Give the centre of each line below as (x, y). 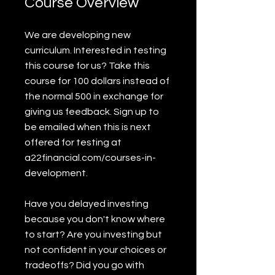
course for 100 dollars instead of (97, 81)
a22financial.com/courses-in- (90, 158)
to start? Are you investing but (93, 234)
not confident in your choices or (95, 250)
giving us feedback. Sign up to (92, 112)
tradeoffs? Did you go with (84, 265)
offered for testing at (73, 142)
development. (56, 173)
